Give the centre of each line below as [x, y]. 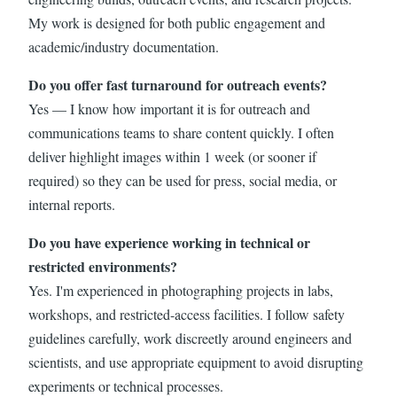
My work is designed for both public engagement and [177, 22]
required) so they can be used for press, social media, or [183, 180]
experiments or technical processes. [126, 385]
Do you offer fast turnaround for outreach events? [178, 84]
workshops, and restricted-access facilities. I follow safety [187, 314]
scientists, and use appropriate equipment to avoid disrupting [196, 362]
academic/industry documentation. [126, 46]
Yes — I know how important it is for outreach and [169, 108]
